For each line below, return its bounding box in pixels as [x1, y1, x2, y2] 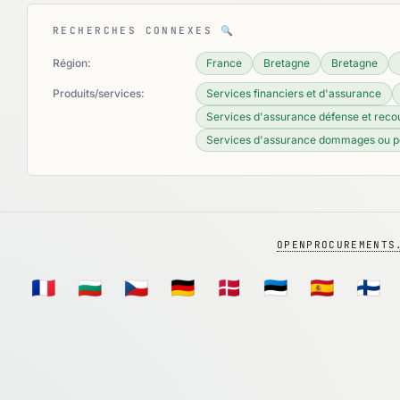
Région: [53, 56, 91, 70]
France [206, 56, 242, 70]
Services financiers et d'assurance [206, 87, 381, 100]
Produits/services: [53, 87, 145, 100]
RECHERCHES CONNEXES [53, 24, 221, 37]
